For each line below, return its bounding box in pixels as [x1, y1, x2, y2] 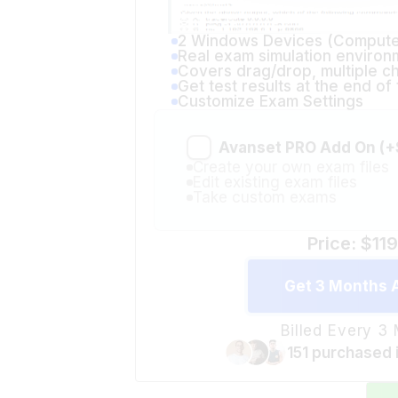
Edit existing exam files [193, 148, 357, 166]
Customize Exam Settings [178, 68, 363, 85]
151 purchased [287, 318, 395, 337]
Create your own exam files [193, 133, 389, 151]
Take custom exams [193, 163, 337, 181]
